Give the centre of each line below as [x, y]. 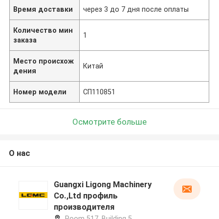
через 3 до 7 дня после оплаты [136, 9]
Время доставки [43, 9]
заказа [25, 40]
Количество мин [43, 30]
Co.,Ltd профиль [86, 196]
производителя [84, 207]
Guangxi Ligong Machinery [102, 185]
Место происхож [44, 61]
